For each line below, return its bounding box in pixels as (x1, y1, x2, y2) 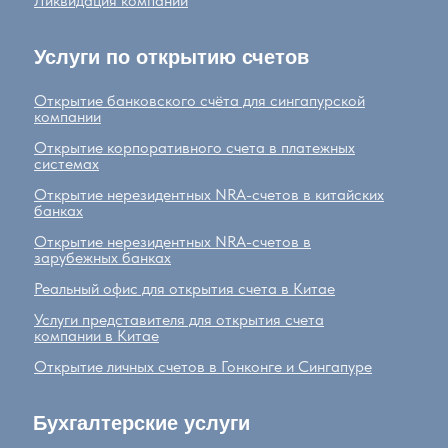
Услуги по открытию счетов (34, 46, 309, 69)
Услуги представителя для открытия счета (34, 310, 324, 330)
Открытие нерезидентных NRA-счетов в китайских (34, 185, 384, 205)
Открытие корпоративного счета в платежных (34, 138, 355, 158)
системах (34, 154, 99, 174)
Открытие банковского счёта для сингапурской (34, 91, 365, 111)
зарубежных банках (34, 248, 171, 268)
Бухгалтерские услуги (33, 412, 250, 435)
